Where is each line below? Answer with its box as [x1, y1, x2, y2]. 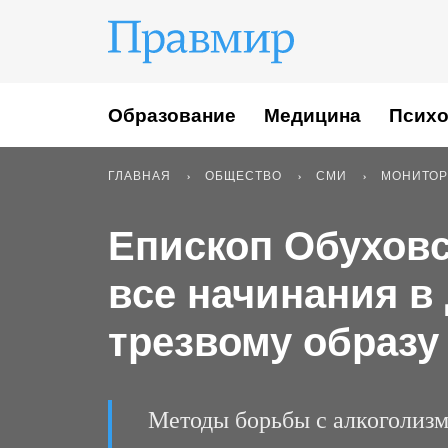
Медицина [264, 104, 361, 126]
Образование [108, 104, 236, 126]
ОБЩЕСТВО [205, 169, 282, 183]
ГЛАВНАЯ [108, 169, 171, 183]
